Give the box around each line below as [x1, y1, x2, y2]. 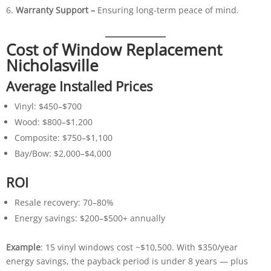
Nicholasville [5, 54, 99, 76]
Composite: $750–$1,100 [14, 131, 113, 143]
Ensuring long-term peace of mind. [94, 4, 239, 16]
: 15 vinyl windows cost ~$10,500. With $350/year [40, 241, 238, 253]
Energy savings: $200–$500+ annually [14, 212, 165, 224]
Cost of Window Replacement [5, 38, 222, 60]
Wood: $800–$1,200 [14, 116, 93, 128]
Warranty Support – [15, 4, 95, 16]
